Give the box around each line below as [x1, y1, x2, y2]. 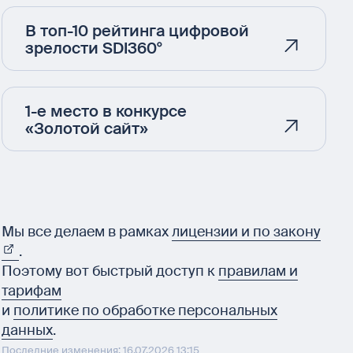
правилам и [218, 261, 298, 281]
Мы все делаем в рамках [2, 221, 172, 241]
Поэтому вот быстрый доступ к [2, 261, 218, 281]
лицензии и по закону [172, 221, 321, 241]
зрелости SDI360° [25, 37, 162, 58]
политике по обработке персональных [13, 300, 277, 320]
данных [2, 320, 53, 340]
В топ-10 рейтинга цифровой [25, 20, 249, 41]
